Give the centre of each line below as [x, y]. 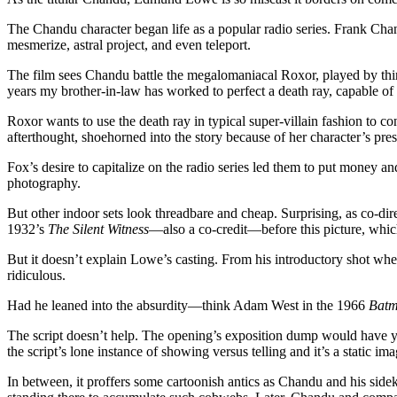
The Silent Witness [98, 229]
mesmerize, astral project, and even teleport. [129, 44]
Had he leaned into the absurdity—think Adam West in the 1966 [188, 305]
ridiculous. [36, 275]
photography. [44, 183]
